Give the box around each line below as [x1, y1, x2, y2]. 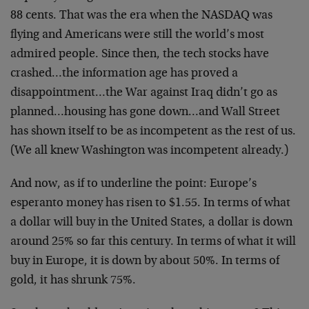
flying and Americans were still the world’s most [10, 29, 264, 41]
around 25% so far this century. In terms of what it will [10, 236, 296, 248]
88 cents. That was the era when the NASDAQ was [10, 10, 272, 22]
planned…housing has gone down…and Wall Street [10, 106, 280, 119]
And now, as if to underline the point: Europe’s [10, 178, 257, 190]
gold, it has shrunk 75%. [10, 275, 136, 287]
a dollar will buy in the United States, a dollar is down [10, 217, 292, 229]
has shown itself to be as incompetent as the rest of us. [10, 126, 296, 138]
